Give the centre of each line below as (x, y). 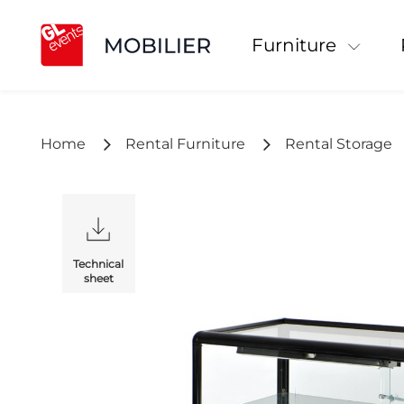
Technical (98, 264)
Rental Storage (338, 144)
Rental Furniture (185, 144)
